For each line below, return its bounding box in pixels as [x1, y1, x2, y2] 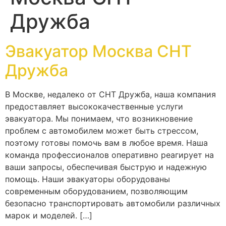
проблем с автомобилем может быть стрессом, [5, 125, 198, 136]
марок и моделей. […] [5, 210, 92, 220]
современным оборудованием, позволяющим [5, 186, 188, 196]
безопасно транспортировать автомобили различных [5, 198, 220, 208]
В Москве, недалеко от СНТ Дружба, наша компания [5, 89, 216, 99]
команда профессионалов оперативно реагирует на [5, 149, 214, 160]
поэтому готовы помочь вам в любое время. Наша [5, 137, 208, 148]
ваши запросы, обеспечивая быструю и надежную [5, 161, 207, 172]
